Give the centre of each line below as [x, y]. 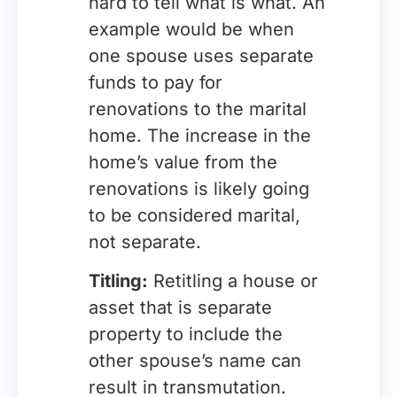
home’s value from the [183, 162]
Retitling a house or [233, 281]
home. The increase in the [200, 136]
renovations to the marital [198, 109]
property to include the [186, 334]
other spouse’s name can [195, 361]
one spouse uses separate [201, 56]
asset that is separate [180, 307]
